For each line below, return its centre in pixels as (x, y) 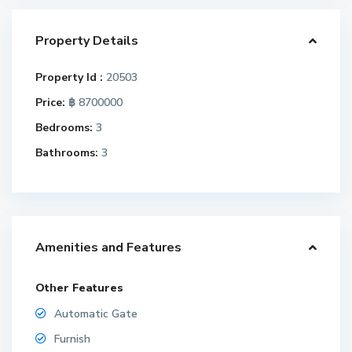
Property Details (87, 40)
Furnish (73, 339)
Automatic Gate (96, 313)
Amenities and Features (109, 247)
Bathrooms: (67, 152)
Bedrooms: (64, 127)
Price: (51, 102)
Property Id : (70, 77)
